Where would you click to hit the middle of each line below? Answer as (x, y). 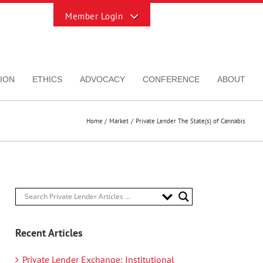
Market (119, 121)
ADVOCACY (102, 79)
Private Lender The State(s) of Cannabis (190, 121)
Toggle (67, 8)
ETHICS (47, 79)
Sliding (67, 20)
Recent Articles (49, 232)
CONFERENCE (171, 79)
